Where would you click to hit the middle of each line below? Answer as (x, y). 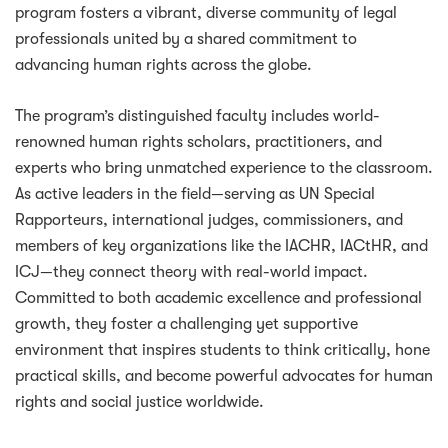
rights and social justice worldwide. (139, 401)
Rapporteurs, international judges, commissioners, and (209, 219)
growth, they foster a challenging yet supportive (186, 323)
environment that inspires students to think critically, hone (222, 349)
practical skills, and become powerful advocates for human (224, 375)
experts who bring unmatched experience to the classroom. (224, 167)
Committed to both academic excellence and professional (218, 297)
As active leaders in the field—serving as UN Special (195, 193)
